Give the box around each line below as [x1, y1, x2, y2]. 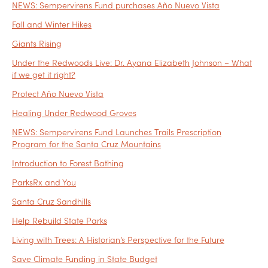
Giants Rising [12, 37, 62, 50]
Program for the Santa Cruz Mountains [12, 138, 161, 150]
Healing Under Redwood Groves [12, 106, 136, 119]
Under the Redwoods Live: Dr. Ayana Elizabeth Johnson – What [12, 56, 252, 69]
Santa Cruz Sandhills [12, 195, 91, 208]
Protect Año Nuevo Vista [12, 87, 103, 100]
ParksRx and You [12, 176, 76, 188]
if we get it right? [12, 68, 75, 81]
